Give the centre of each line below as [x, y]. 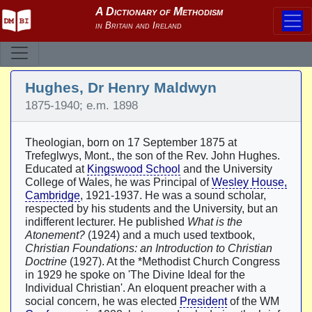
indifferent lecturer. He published [106, 222]
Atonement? [55, 235]
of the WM [253, 301]
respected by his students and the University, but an [151, 209]
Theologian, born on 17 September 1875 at [131, 142]
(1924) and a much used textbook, [170, 235]
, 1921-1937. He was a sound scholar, [173, 195]
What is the [215, 222]
